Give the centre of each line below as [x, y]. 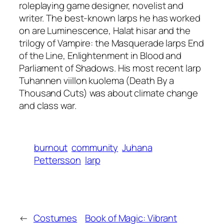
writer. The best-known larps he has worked [110, 18]
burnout [51, 147]
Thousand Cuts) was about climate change [109, 93]
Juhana [137, 147]
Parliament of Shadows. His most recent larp [110, 68]
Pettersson [58, 160]
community [95, 147]
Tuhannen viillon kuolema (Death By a [97, 80]
